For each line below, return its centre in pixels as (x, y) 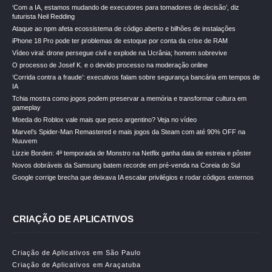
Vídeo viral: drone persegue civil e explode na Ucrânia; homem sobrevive (120, 53)
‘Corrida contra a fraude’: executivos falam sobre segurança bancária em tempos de (136, 77)
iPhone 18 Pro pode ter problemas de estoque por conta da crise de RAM (120, 41)
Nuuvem (25, 141)
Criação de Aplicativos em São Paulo (76, 253)
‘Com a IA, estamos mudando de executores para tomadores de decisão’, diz (126, 7)
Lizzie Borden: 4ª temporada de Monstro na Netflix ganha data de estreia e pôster (132, 153)
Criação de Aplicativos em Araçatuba (76, 265)
